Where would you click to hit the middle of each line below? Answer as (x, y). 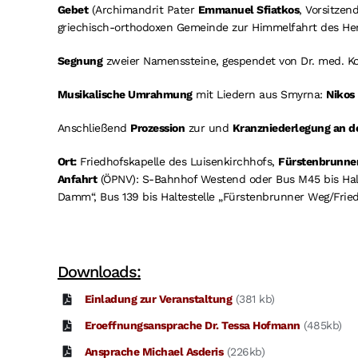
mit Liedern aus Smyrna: (259, 94)
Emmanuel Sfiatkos (249, 10)
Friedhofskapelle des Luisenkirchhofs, (177, 161)
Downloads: (99, 272)
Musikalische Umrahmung (125, 94)
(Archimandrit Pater (143, 10)
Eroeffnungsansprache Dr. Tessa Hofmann (192, 325)
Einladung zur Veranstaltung (158, 299)
